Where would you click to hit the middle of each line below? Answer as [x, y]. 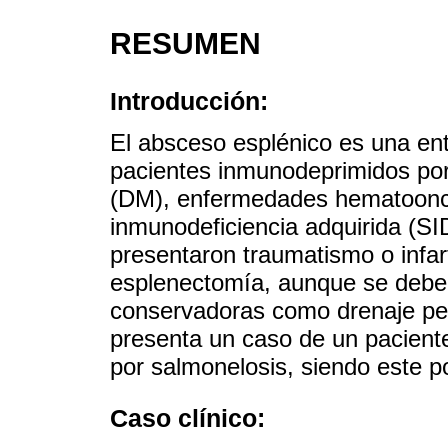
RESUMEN [185, 44]
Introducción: [189, 100]
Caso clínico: [187, 418]
